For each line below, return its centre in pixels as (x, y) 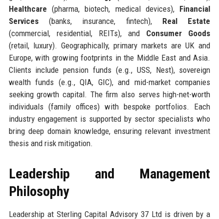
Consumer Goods (178, 33)
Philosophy (39, 191)
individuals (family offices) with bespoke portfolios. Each (109, 106)
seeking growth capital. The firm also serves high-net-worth (109, 94)
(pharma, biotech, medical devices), (113, 9)
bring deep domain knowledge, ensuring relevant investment (109, 131)
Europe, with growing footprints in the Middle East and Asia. (109, 57)
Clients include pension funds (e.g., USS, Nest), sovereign (109, 70)
